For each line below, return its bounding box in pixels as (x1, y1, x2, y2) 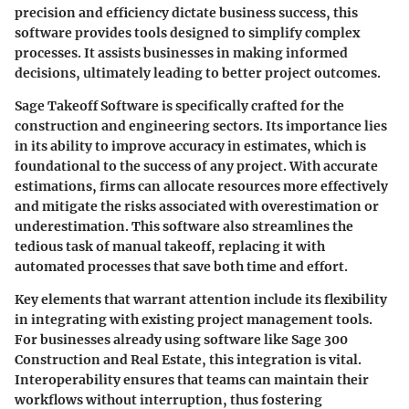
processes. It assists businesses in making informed (15, 45, 348, 62)
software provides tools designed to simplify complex (15, 25, 360, 42)
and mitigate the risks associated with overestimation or (15, 198, 379, 215)
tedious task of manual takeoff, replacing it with (15, 238, 325, 256)
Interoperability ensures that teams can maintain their (15, 372, 369, 389)
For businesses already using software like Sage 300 (15, 331, 348, 349)
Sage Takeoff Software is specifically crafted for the (15, 98, 344, 115)
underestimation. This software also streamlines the (15, 218, 353, 236)
